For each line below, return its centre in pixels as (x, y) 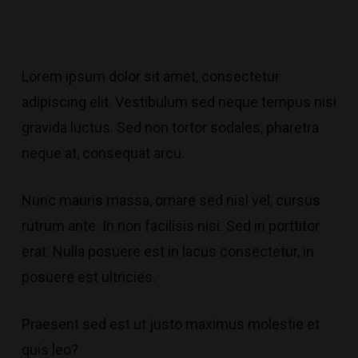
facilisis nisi (182, 226)
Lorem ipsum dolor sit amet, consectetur (150, 76)
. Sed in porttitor (269, 226)
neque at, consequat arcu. (103, 153)
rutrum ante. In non (83, 226)
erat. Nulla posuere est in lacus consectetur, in (167, 251)
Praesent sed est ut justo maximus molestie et (170, 324)
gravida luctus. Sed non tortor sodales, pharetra (170, 127)
